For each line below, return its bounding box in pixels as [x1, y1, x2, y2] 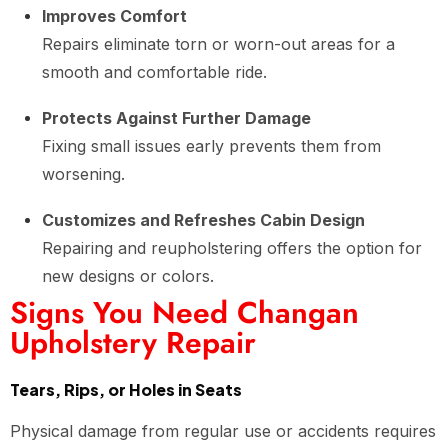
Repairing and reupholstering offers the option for [42, 238, 422, 258]
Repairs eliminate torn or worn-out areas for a [42, 34, 395, 54]
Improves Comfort [42, 6, 187, 26]
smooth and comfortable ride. [42, 62, 267, 82]
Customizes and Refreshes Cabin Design [42, 210, 365, 230]
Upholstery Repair [10, 321, 256, 364]
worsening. [42, 164, 125, 184]
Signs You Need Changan [10, 291, 359, 334]
